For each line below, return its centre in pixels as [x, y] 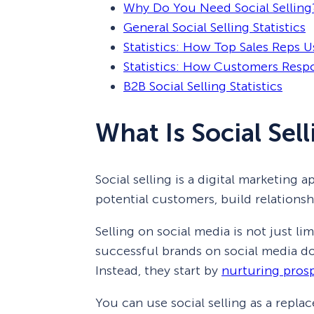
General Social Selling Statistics [214, 28]
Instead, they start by [158, 271]
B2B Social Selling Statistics [203, 87]
